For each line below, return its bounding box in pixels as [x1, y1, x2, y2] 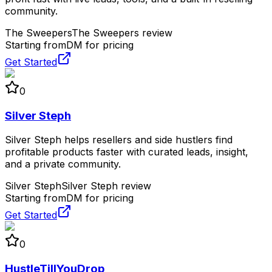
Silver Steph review [61, 180, 151, 192]
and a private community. [5, 158, 121, 171]
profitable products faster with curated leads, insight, [5, 146, 248, 158]
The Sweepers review [72, 26, 172, 39]
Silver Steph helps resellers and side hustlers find [5, 134, 233, 146]
